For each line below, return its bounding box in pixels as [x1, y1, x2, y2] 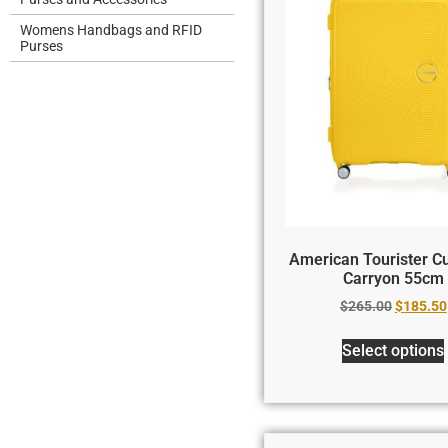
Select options [342, 340, 445, 360]
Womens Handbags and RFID [20, 22, 202, 38]
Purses [20, 38, 63, 54]
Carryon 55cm [342, 268, 444, 288]
